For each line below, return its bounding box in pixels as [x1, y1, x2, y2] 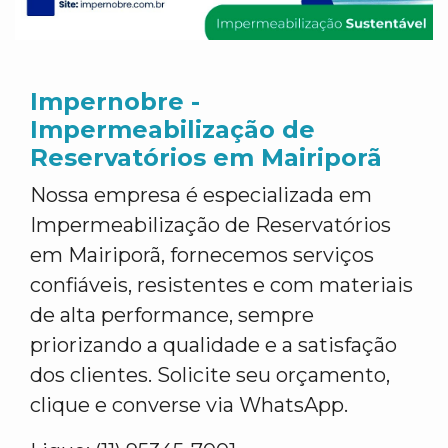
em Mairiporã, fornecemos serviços [30, 243, 374, 267]
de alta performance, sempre [30, 303, 314, 327]
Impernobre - [30, 87, 200, 116]
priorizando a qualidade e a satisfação [30, 333, 397, 357]
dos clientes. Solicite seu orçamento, [30, 363, 390, 387]
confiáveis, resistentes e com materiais [30, 273, 413, 297]
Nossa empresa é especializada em [30, 183, 372, 207]
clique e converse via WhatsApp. [30, 393, 348, 417]
